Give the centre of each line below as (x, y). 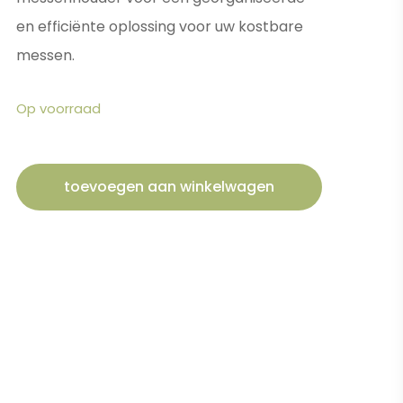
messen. (45, 55)
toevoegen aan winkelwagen (169, 187)
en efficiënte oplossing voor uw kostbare (160, 27)
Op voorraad (58, 109)
